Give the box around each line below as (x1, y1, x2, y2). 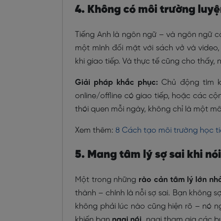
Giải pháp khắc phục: (75, 78, 158, 87)
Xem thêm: (75, 126, 115, 135)
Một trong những (75, 175, 139, 184)
